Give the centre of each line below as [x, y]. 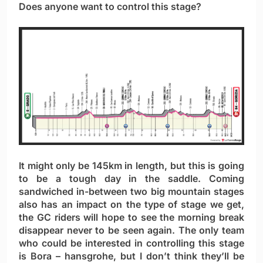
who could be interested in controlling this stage [131, 243]
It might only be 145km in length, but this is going [131, 166]
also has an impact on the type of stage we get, [131, 205]
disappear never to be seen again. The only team [131, 230]
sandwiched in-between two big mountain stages [131, 192]
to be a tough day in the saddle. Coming [131, 179]
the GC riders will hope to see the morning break [131, 218]
